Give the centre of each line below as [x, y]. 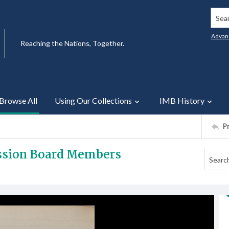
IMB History [182, 100]
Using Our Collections [93, 100]
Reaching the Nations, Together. [72, 43]
